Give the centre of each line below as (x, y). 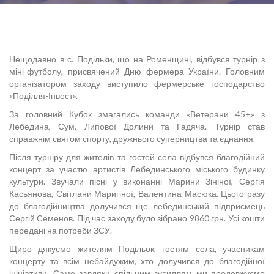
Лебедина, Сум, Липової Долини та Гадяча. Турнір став (137, 127)
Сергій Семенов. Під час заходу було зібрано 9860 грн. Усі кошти (137, 218)
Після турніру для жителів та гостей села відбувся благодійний (137, 157)
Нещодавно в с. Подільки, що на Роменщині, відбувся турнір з (137, 59)
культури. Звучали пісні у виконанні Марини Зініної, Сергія (137, 182)
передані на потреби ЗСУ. (61, 231)
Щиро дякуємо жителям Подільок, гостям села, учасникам (137, 249)
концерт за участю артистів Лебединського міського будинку (137, 169)
